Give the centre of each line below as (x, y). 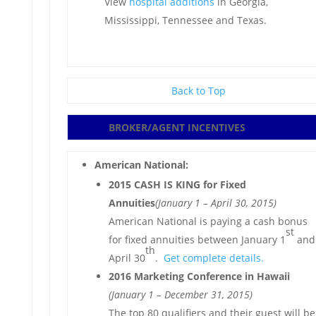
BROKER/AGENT (148, 127)
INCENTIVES (216, 127)
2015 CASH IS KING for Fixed (177, 184)
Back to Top (199, 91)
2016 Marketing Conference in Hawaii (200, 276)
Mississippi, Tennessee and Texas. (185, 20)
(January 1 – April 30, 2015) (215, 203)
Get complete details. (213, 258)
